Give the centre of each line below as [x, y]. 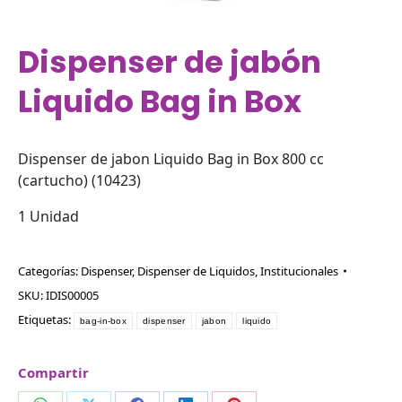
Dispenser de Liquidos [196, 271]
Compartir [53, 373]
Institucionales [299, 271]
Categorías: [49, 271]
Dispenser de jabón [170, 62]
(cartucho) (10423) [79, 181]
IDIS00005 [72, 296]
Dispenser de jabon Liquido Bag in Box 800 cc [171, 159]
